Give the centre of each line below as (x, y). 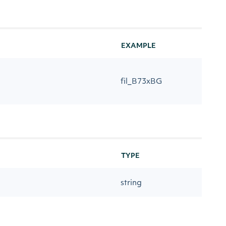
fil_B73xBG (141, 82)
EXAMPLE (138, 46)
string (131, 183)
